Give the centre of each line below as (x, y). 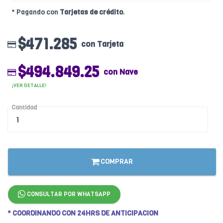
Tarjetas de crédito (91, 12)
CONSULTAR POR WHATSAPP (68, 194)
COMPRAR (116, 162)
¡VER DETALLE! (29, 86)
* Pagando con (36, 12)
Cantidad (24, 108)
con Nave (121, 72)
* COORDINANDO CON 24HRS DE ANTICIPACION (83, 214)
